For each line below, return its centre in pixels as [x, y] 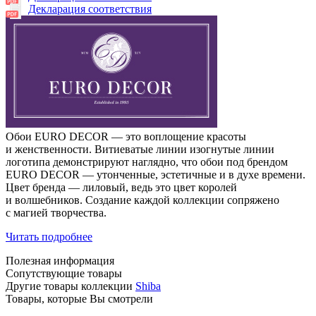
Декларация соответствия [90, 9]
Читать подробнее [49, 237]
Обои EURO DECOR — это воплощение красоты [126, 137]
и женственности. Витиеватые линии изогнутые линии [140, 150]
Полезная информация [60, 261]
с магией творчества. [56, 213]
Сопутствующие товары [64, 274]
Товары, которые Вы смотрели [79, 299]
